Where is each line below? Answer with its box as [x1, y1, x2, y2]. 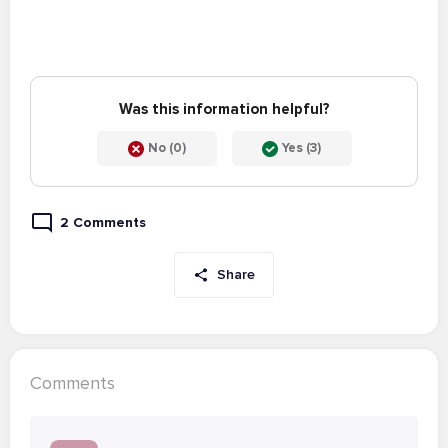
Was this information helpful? [118, 100, 330, 118]
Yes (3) [282, 140, 321, 157]
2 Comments [60, 214, 146, 231]
